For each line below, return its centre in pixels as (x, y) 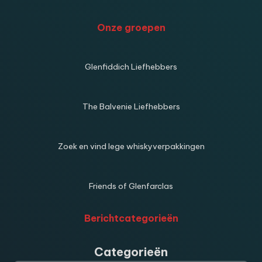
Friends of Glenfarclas (131, 186)
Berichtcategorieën (131, 218)
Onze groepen (131, 28)
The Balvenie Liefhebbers (131, 106)
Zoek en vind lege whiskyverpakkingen (131, 146)
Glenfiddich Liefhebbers (131, 67)
